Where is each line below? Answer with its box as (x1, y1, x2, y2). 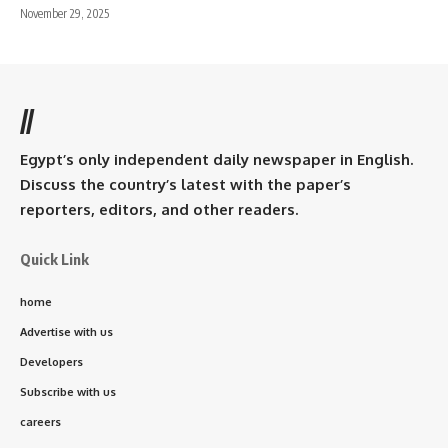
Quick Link (20, 250, 89, 269)
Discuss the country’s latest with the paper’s (20, 175, 351, 195)
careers (20, 415, 61, 430)
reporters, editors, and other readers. (20, 200, 298, 220)
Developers (20, 355, 83, 370)
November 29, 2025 (20, 6, 109, 22)
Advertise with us (20, 325, 113, 340)
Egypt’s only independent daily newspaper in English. (20, 150, 413, 170)
